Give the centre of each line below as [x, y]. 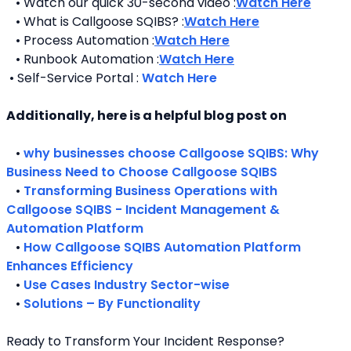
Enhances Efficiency [70, 266]
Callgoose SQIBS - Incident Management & [143, 210]
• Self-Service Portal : [76, 78]
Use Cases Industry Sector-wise [127, 285]
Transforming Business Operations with [150, 191]
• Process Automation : [80, 41]
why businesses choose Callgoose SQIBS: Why [171, 154]
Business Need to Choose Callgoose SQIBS [142, 172]
